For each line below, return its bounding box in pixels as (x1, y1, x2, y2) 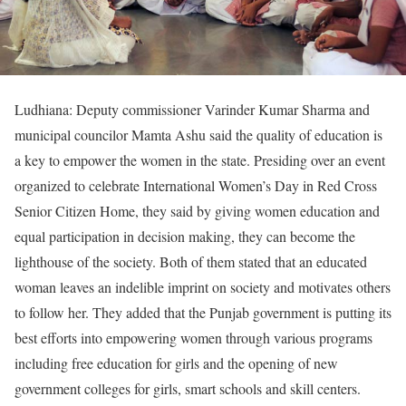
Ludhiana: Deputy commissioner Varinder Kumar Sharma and (14, 99, 370, 119)
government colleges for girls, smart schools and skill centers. (14, 378, 361, 398)
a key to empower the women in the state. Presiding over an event (14, 150, 385, 169)
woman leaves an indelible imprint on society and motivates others (14, 276, 391, 296)
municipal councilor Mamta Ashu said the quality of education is (14, 124, 382, 144)
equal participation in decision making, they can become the (14, 226, 355, 246)
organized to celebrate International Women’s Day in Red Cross (14, 175, 377, 195)
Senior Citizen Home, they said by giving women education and (14, 200, 380, 220)
